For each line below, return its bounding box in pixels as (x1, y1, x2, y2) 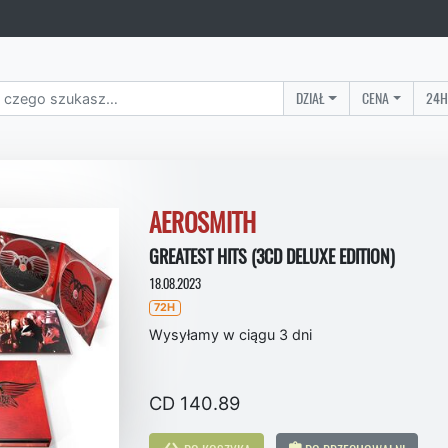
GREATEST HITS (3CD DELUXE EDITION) (149, 243, 395, 269)
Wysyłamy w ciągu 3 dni (149, 326, 312, 344)
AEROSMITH (149, 205, 256, 240)
